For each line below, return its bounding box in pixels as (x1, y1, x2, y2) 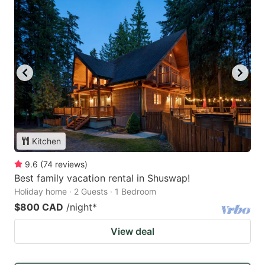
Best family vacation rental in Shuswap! (14, 172, 190, 184)
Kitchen (32, 135, 61, 146)
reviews (55, 159, 85, 169)
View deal (111, 225, 154, 237)
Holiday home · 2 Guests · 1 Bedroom (14, 186, 156, 196)
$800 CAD (14, 201, 63, 213)
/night (66, 201, 92, 213)
